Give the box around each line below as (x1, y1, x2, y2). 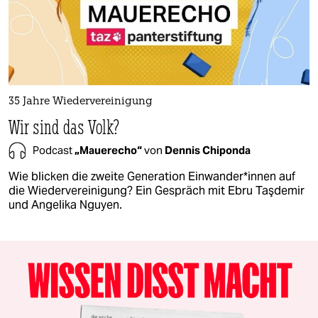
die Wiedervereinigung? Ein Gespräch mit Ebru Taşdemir (9, 183, 305, 199)
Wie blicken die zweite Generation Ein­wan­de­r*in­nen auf (9, 169, 295, 185)
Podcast (33, 143, 75, 158)
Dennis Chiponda (165, 143, 251, 158)
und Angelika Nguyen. (9, 197, 122, 213)
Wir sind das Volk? (9, 114, 121, 140)
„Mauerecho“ (75, 143, 144, 158)
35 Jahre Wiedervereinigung (9, 97, 153, 108)
